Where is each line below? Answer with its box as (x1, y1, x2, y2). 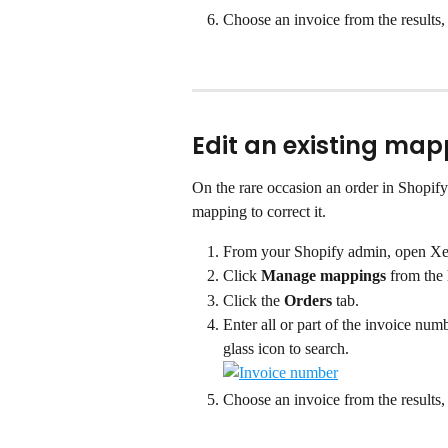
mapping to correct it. (192, 202, 326, 220)
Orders (284, 291, 332, 309)
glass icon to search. (223, 340, 349, 358)
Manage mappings (261, 267, 386, 285)
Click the (223, 291, 284, 309)
